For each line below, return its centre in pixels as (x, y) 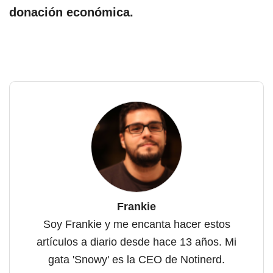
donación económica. (73, 12)
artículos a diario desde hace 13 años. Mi (136, 241)
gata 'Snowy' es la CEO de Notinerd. (136, 259)
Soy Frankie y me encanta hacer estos (136, 224)
